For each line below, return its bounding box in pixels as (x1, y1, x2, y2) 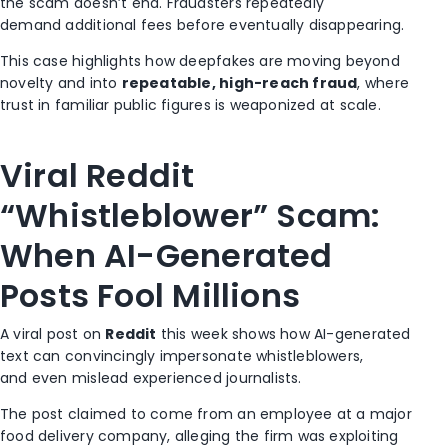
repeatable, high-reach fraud (121, 72, 358, 93)
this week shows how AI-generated (156, 323, 411, 344)
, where (357, 72, 409, 93)
